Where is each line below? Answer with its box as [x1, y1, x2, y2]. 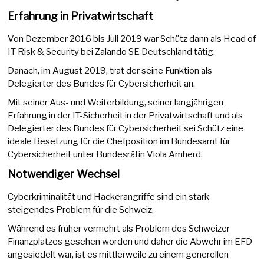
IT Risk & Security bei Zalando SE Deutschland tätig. [8, 46, 216, 57]
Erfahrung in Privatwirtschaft [8, 9, 154, 22]
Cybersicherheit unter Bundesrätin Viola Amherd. [8, 148, 203, 160]
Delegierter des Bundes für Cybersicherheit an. [8, 78, 196, 89]
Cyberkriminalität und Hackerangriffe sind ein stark [8, 191, 210, 202]
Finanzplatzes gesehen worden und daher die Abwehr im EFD [8, 236, 253, 247]
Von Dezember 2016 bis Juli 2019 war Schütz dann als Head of [8, 33, 256, 44]
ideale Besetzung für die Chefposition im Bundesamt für [8, 136, 231, 147]
